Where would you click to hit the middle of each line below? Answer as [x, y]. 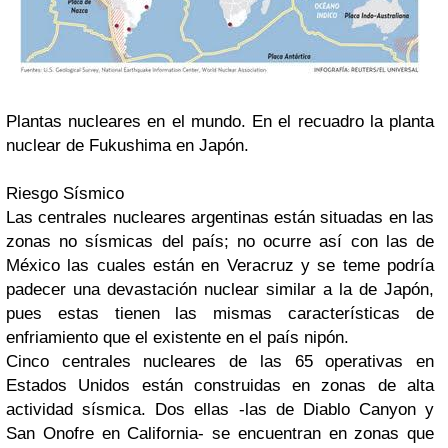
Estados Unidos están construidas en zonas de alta [220, 385]
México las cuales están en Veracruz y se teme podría [220, 265]
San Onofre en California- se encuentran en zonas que [220, 433]
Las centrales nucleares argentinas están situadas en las [220, 217]
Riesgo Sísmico [65, 193]
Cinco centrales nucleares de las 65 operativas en [220, 361]
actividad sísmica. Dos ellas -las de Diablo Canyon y [220, 409]
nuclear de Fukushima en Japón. [127, 145]
